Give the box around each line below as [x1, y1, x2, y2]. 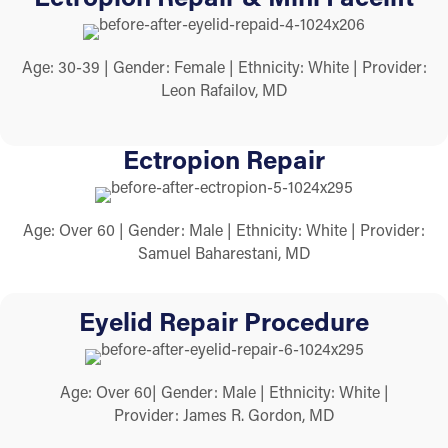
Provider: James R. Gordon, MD [113, 403, 335, 425]
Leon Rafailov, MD [160, 79, 288, 101]
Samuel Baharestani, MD [137, 241, 311, 263]
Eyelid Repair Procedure [79, 303, 369, 338]
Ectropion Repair [123, 141, 325, 176]
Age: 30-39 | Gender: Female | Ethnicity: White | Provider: [21, 56, 427, 78]
